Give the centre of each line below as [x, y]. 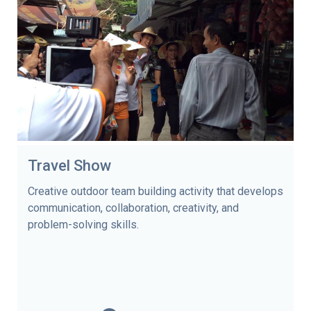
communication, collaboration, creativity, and [133, 208]
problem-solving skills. [83, 224]
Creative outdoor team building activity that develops [155, 191]
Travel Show [69, 165]
